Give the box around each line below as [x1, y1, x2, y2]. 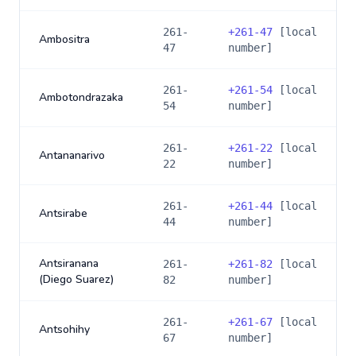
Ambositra [39, 32, 90, 47]
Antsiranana [39, 256, 99, 271]
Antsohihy [39, 322, 90, 337]
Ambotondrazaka [39, 90, 123, 105]
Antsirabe [39, 206, 87, 221]
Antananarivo [39, 148, 105, 163]
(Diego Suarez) [39, 272, 114, 287]
